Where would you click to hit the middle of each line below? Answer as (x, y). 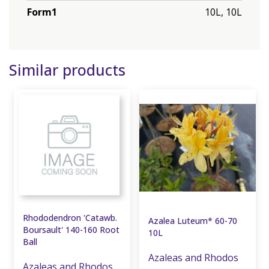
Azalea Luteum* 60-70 (192, 220)
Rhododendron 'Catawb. (70, 217)
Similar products (67, 70)
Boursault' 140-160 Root (71, 229)
